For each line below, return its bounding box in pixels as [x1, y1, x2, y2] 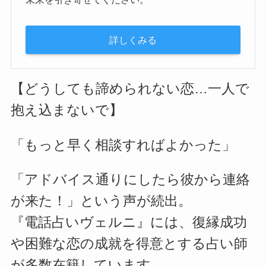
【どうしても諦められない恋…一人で [10, 81, 249, 97]
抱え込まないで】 [10, 103, 123, 118]
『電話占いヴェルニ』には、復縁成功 [10, 215, 247, 230]
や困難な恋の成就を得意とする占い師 [10, 236, 248, 252]
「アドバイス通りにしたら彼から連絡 [10, 172, 250, 188]
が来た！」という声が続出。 [10, 194, 192, 209]
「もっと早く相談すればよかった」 [10, 137, 236, 153]
